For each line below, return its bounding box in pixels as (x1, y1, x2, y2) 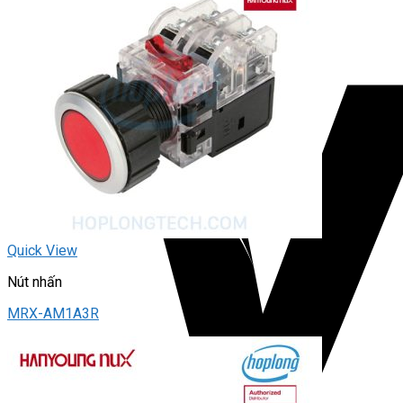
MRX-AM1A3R (7, 305, 99, 323)
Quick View (7, 242, 77, 260)
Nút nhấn (7, 273, 62, 291)
